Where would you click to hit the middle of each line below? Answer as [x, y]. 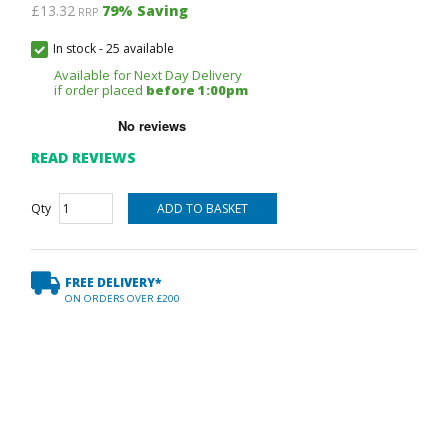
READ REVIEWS [83, 158]
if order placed [100, 90]
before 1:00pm [197, 90]
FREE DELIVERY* [112, 283]
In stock [74, 48]
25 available [139, 48]
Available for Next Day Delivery [148, 75]
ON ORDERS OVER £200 [122, 299]
